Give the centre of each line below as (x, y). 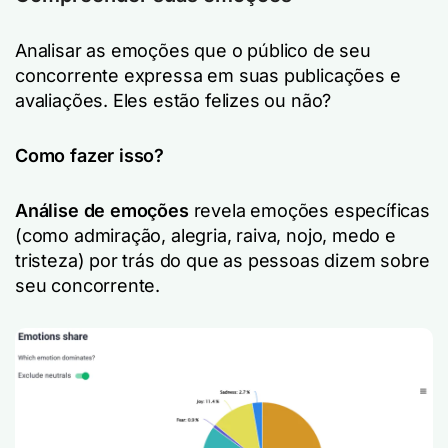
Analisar (48, 50)
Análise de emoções (104, 210)
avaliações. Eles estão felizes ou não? (173, 100)
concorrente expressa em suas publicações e (208, 75)
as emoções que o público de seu (228, 50)
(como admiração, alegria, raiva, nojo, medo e (205, 235)
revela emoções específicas (311, 210)
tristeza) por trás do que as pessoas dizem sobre (222, 260)
